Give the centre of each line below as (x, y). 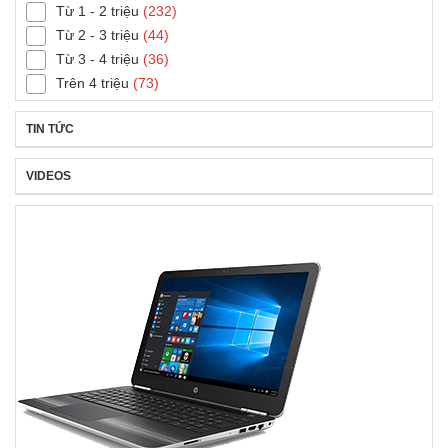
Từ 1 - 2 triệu (97, 10)
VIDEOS (48, 175)
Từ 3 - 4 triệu (97, 58)
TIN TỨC (50, 128)
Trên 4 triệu (92, 82)
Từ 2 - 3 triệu (97, 34)
